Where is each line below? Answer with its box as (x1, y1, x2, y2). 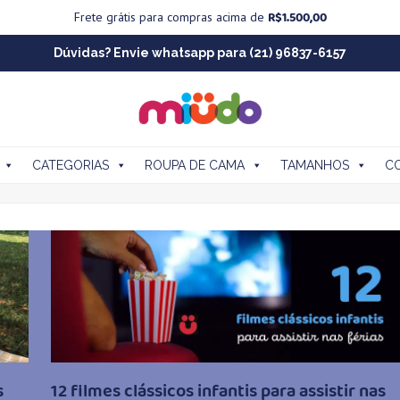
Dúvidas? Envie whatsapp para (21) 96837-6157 (54, 46, 346, 60)
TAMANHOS (280, 158, 349, 172)
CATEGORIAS (32, 158, 109, 172)
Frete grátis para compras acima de (73, 9, 268, 25)
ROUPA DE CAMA (145, 158, 245, 172)
